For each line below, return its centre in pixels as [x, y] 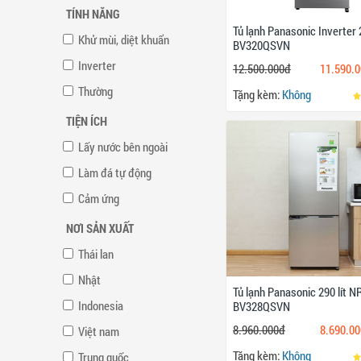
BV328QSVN [261, 307]
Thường [95, 91]
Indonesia [101, 305]
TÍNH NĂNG [93, 13]
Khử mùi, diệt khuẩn [124, 39]
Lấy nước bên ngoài [123, 146]
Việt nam [99, 331]
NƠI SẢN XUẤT [100, 228]
